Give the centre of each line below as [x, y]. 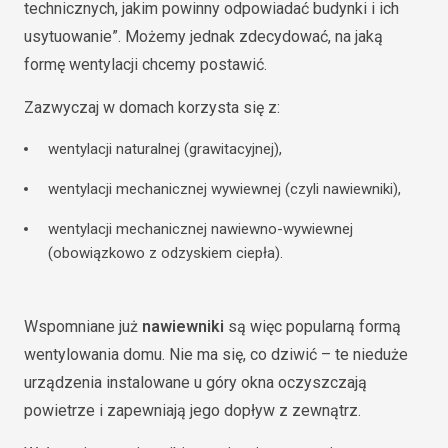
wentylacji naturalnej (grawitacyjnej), [165, 149]
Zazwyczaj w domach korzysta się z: [152, 107]
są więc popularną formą [312, 326]
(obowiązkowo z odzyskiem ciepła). [165, 253]
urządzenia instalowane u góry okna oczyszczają [195, 382]
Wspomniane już [83, 326]
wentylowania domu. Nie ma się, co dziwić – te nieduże [216, 354]
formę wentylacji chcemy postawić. [147, 64]
